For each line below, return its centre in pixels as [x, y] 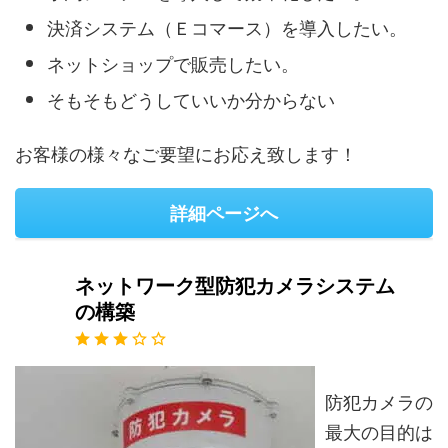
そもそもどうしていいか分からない [191, 99]
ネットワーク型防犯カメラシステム [235, 285]
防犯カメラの [379, 400]
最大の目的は [379, 430]
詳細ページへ [224, 212]
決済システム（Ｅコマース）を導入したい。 [227, 27]
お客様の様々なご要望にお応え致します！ [186, 152]
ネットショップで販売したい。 [173, 63]
